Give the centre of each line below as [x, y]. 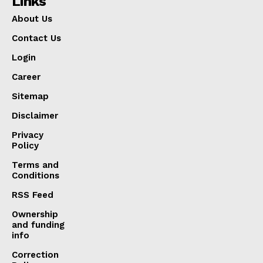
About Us [32, 18]
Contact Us [36, 38]
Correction [35, 254]
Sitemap [30, 96]
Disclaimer [35, 115]
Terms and [35, 165]
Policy [25, 145]
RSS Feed [33, 195]
